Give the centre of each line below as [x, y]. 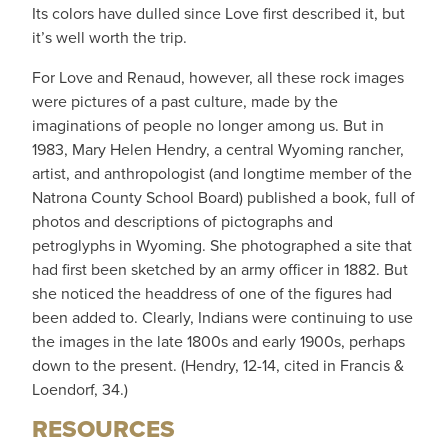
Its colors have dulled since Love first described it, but [218, 13]
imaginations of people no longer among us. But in [208, 125]
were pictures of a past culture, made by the [185, 101]
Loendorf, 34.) [80, 389]
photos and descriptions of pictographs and [182, 221]
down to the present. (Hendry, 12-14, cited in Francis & [218, 365]
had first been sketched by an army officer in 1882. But [220, 269]
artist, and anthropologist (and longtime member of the [222, 173]
